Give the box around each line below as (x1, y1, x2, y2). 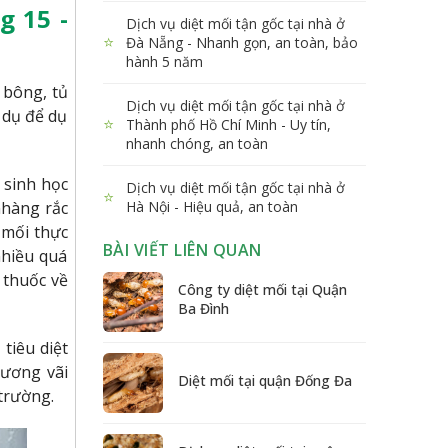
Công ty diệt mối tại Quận (177, 280, 347, 300)
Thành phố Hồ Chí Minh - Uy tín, (125, 114, 331, 134)
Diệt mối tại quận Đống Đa (177, 370, 352, 390)
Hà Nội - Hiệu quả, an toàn (125, 196, 298, 216)
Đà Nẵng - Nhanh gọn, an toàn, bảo (125, 32, 358, 52)
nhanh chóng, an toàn (125, 133, 268, 153)
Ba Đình (177, 299, 229, 319)
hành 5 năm (125, 51, 203, 71)
